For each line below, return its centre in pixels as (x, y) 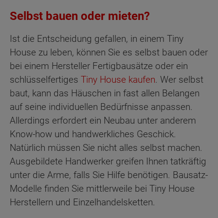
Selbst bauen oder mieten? (80, 16)
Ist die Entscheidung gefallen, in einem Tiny (97, 39)
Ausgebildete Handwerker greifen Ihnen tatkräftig (108, 162)
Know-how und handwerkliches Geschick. (93, 134)
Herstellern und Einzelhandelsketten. (84, 202)
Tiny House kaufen (118, 80)
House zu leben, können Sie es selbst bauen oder (109, 53)
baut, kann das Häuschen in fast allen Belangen (105, 93)
